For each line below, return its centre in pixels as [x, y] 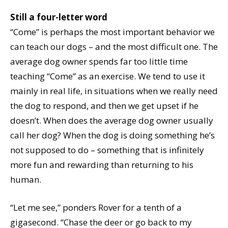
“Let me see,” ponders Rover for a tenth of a [96, 207]
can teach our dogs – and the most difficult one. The [114, 46]
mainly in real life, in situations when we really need [114, 91]
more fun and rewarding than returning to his [102, 164]
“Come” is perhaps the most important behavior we [112, 32]
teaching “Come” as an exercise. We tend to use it [108, 76]
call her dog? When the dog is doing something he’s [112, 135]
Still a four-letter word [59, 17]
